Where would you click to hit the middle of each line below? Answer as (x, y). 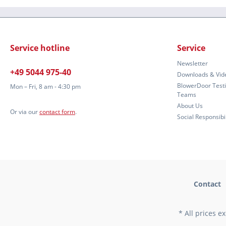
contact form (57, 112)
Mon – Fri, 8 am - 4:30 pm (45, 87)
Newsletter (192, 64)
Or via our (25, 112)
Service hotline (40, 48)
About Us (190, 106)
